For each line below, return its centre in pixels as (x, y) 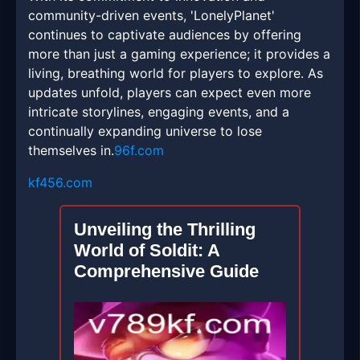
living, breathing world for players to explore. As (176, 74)
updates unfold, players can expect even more (170, 93)
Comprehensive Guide (166, 272)
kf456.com (60, 183)
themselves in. (71, 151)
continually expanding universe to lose (145, 131)
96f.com (139, 151)
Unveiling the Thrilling (165, 230)
